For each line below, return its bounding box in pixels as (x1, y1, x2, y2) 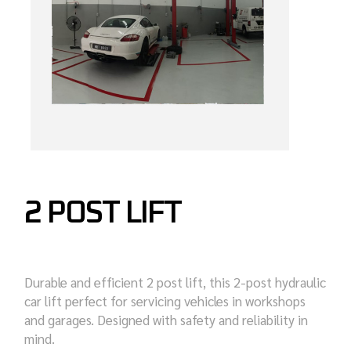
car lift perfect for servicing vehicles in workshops (24, 292, 306, 310)
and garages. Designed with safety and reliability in (24, 311, 309, 329)
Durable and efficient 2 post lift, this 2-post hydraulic (24, 273, 327, 291)
